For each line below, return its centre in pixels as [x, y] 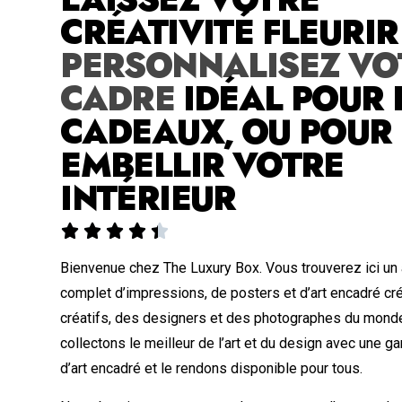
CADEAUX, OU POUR [226, 132]
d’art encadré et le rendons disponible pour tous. [212, 369]
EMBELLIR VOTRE [202, 166]
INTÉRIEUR [148, 199]
